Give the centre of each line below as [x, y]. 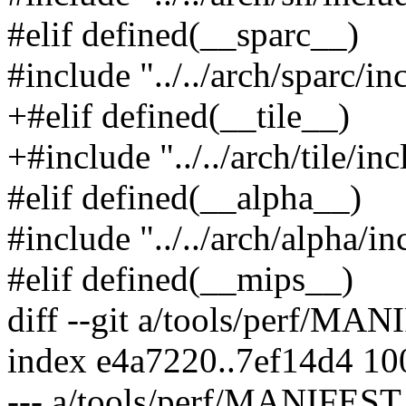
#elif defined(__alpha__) [184, 198]
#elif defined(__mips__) [180, 279]
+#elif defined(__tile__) [179, 116]
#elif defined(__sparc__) [183, 34]
